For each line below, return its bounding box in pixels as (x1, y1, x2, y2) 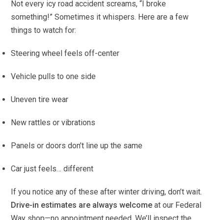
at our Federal (152, 200, 202, 210)
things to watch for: (11, 26, 77, 35)
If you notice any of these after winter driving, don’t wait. (11, 187, 202, 197)
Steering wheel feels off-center (11, 49, 120, 58)
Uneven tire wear (11, 95, 69, 105)
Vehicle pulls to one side (11, 72, 96, 82)
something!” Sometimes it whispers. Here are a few (11, 12, 189, 22)
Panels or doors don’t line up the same (11, 141, 143, 151)
